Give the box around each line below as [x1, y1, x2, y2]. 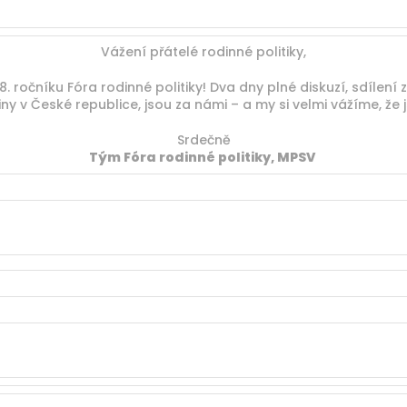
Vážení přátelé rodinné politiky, [101, 43, 306, 61]
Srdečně [176, 131, 231, 149]
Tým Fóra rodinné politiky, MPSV [89, 148, 318, 166]
